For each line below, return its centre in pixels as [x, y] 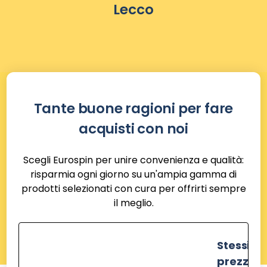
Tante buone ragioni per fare [133, 108]
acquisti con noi [133, 129]
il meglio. [133, 203]
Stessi [234, 245]
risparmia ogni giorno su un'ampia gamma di [133, 174]
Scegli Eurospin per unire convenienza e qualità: [133, 160]
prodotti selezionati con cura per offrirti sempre [133, 189]
